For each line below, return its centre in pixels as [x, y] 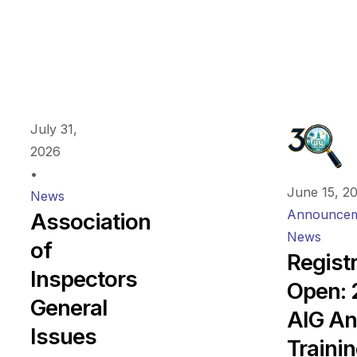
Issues [63, 337]
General [68, 308]
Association [90, 222]
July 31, [53, 129]
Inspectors [83, 279]
